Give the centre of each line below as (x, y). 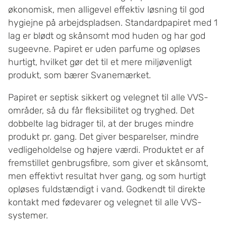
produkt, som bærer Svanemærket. (79, 75)
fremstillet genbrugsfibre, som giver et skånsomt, (108, 163)
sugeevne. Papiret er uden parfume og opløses (104, 49)
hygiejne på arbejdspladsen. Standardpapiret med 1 (113, 22)
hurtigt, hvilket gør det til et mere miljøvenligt (100, 62)
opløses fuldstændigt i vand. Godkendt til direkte (107, 189)
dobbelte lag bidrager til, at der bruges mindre (101, 123)
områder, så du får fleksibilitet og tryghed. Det (101, 110)
